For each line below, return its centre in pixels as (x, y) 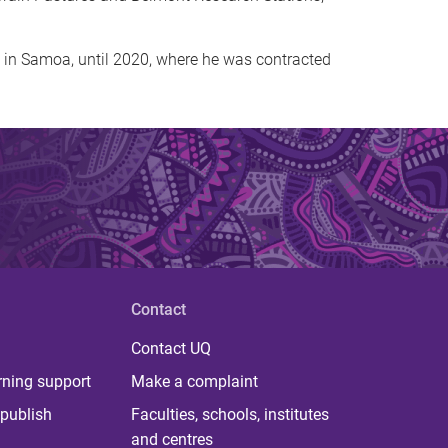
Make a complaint (194, 381)
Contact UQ (170, 348)
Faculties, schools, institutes (229, 414)
